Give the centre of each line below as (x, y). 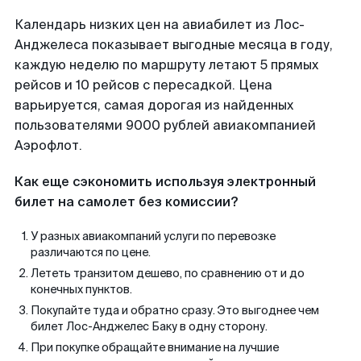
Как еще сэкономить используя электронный (165, 182)
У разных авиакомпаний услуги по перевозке (153, 236)
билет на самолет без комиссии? (126, 202)
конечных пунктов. (81, 289)
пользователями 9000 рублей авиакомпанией (165, 125)
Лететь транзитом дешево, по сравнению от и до (168, 273)
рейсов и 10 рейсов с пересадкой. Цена (143, 85)
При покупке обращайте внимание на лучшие (155, 347)
